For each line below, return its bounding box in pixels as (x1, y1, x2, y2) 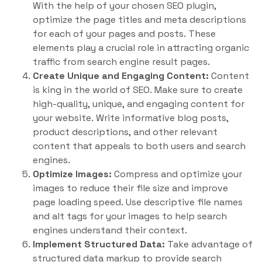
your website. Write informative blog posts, (33, 112, 229, 124)
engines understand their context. (33, 224, 187, 236)
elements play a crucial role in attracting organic (33, 42, 249, 54)
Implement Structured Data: (33, 238, 165, 250)
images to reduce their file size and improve (33, 182, 228, 194)
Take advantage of (165, 238, 253, 250)
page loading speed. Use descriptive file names (33, 196, 243, 208)
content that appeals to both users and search (33, 140, 246, 152)
